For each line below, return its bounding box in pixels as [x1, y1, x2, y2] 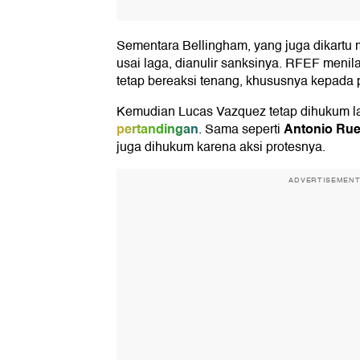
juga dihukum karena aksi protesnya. [117, 137, 325, 158]
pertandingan [117, 118, 198, 141]
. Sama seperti [198, 119, 284, 141]
